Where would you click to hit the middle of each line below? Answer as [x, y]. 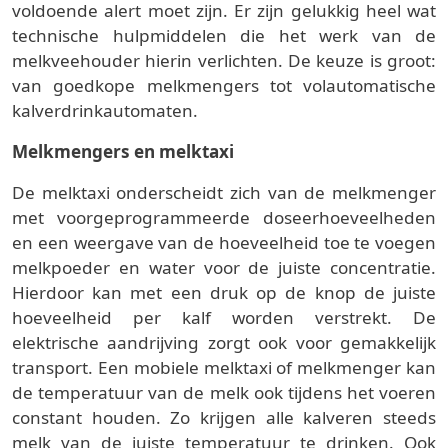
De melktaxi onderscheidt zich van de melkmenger [224, 193]
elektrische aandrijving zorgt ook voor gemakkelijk [224, 343]
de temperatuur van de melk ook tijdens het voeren [224, 393]
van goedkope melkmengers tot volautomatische [224, 86]
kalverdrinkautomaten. [105, 111]
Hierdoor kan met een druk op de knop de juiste [224, 293]
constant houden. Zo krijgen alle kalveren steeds [224, 418]
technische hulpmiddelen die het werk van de [224, 36]
